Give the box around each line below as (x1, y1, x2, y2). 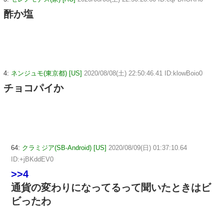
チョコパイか (3, 82, 63, 94)
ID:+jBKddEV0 (11, 155, 53, 163)
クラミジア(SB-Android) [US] (22, 144, 106, 152)
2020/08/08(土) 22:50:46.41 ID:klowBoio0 (84, 69, 202, 77)
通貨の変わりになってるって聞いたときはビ (11, 182, 211, 193)
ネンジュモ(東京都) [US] (11, 69, 82, 77)
